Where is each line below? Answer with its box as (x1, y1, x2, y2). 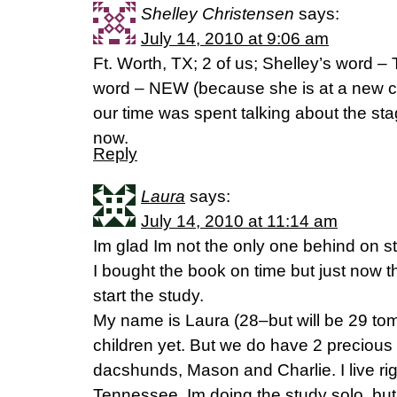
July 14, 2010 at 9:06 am (141, 29, 329, 48)
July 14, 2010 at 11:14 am (141, 212, 338, 230)
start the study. (93, 286, 204, 305)
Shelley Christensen (141, 4, 294, 23)
